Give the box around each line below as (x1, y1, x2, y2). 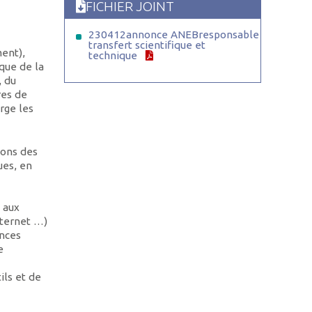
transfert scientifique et (88, 39, 205, 52)
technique (88, 49, 137, 62)
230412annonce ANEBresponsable (88, 29, 259, 41)
